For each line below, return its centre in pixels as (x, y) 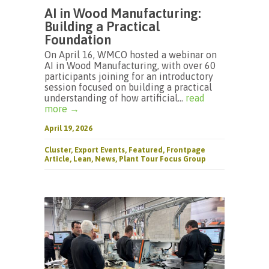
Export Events (100, 150)
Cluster (58, 150)
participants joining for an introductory (129, 76)
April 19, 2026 (68, 128)
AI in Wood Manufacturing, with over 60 (130, 65)
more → (62, 109)
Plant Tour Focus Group (162, 159)
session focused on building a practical (128, 87)
